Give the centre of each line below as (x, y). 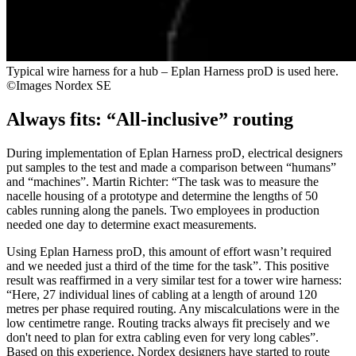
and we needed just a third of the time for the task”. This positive (168, 265)
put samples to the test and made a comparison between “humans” (171, 167)
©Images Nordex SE (59, 85)
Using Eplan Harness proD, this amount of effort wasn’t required (169, 251)
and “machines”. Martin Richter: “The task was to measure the (163, 181)
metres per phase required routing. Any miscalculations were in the (173, 308)
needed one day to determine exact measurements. (132, 224)
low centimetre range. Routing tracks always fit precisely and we (168, 323)
